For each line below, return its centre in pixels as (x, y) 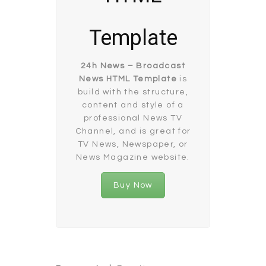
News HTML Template (128, 79)
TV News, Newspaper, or (133, 144)
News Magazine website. (133, 157)
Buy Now (133, 185)
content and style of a (133, 105)
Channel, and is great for (133, 131)
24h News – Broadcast (133, 66)
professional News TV (133, 118)
